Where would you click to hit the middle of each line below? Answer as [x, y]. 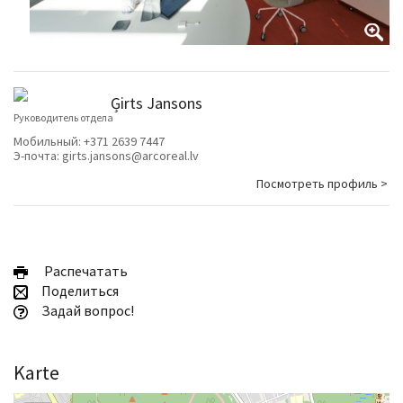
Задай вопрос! [86, 311]
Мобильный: [49, 142]
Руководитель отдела [63, 118]
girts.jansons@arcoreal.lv [130, 156]
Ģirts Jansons [157, 103]
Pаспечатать [83, 271]
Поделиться [79, 291]
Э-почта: [38, 156]
